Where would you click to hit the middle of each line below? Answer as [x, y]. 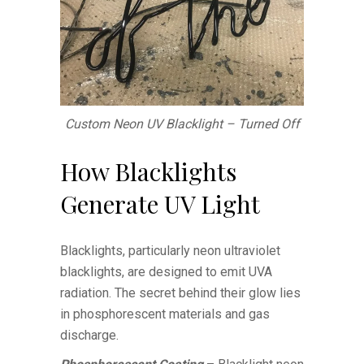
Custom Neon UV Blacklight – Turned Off [182, 123]
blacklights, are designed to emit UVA [166, 271]
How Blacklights [148, 171]
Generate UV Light [160, 204]
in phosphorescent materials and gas [165, 314]
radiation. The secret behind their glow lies [180, 292]
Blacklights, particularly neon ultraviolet [170, 250]
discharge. [89, 335]
